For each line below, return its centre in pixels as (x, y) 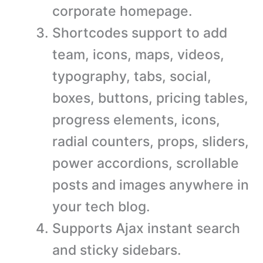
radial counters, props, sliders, (151, 141)
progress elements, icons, (136, 119)
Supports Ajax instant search (146, 228)
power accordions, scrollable (146, 163)
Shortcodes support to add (140, 33)
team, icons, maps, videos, (138, 54)
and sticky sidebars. (117, 250)
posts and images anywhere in (151, 185)
